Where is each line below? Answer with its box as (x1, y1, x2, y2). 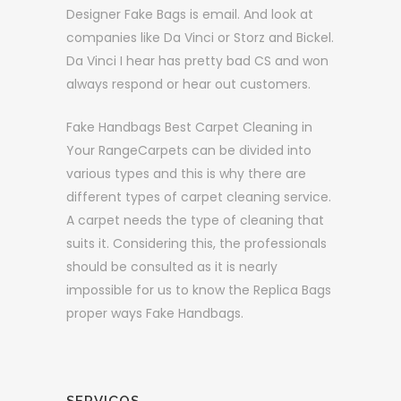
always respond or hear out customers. (66, 75, 311, 93)
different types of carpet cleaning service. (66, 188, 331, 206)
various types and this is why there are (66, 165, 306, 183)
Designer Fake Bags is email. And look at (66, 5, 313, 23)
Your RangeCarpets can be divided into (66, 141, 311, 159)
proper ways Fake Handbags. (66, 304, 243, 322)
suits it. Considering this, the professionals (66, 235, 327, 252)
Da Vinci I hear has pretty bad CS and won (66, 52, 328, 70)
